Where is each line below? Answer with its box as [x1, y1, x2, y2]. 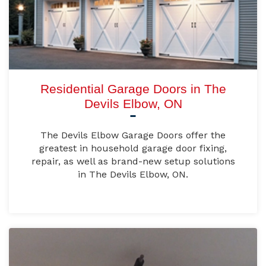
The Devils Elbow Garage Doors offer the [40, 129, 226, 141]
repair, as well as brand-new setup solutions [31, 156, 235, 167]
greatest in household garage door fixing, [39, 142, 227, 154]
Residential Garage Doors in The [40, 82, 226, 96]
